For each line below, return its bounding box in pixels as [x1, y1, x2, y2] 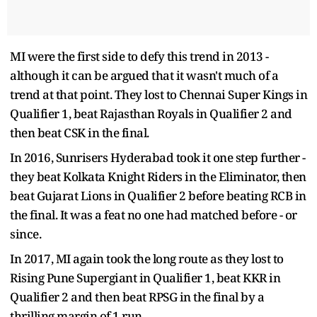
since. [10, 225, 44, 242]
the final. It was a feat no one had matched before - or [10, 206, 297, 223]
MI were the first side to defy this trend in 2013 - [10, 47, 269, 64]
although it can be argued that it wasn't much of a [10, 67, 278, 83]
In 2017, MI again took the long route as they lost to [10, 250, 284, 267]
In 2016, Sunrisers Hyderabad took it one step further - [10, 149, 306, 166]
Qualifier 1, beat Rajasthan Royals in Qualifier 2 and [10, 105, 292, 122]
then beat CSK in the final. [10, 124, 151, 141]
